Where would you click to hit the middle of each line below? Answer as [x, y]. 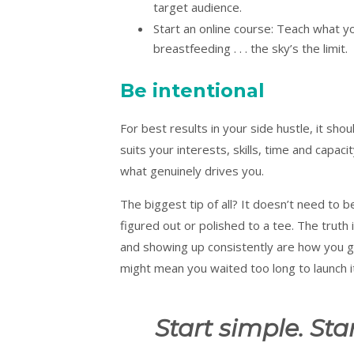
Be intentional [192, 90]
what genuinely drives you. [192, 170]
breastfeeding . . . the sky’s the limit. [252, 48]
